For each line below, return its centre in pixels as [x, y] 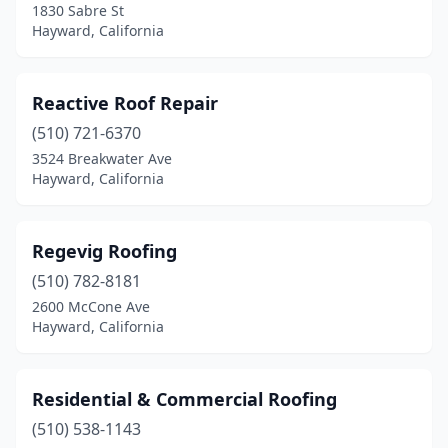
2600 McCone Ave [91, 306]
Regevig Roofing [104, 251]
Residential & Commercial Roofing [184, 399]
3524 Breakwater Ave [102, 158]
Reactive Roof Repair [125, 103]
